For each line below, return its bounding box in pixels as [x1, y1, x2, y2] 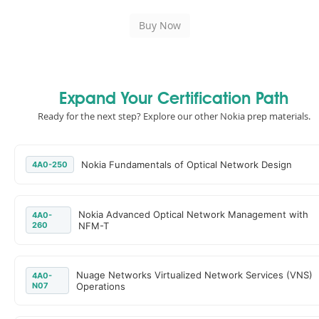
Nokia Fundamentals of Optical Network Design [81, 159, 292, 170]
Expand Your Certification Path [59, 91, 288, 108]
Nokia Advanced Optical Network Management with [78, 209, 309, 220]
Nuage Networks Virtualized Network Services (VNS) [76, 269, 313, 281]
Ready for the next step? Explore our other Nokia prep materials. [37, 110, 310, 122]
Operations [76, 281, 126, 292]
